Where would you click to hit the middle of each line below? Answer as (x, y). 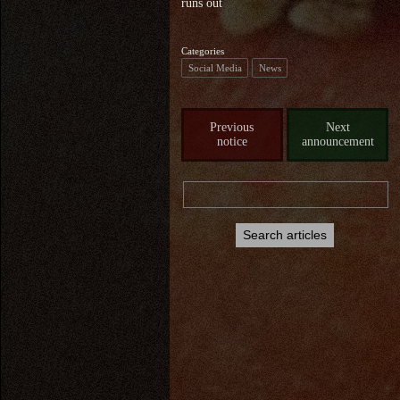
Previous (232, 128)
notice (232, 142)
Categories (202, 50)
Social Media (215, 67)
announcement (337, 142)
